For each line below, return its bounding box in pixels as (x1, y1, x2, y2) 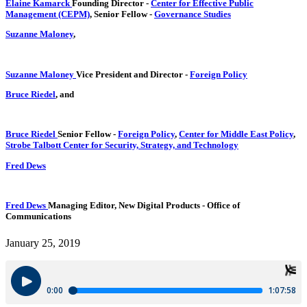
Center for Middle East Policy (179, 129, 293, 140)
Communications (5, 211, 71, 222)
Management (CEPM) (5, 8, 90, 19)
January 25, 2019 (5, 237, 80, 249)
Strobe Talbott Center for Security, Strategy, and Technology (5, 140, 238, 151)
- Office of (202, 200, 240, 211)
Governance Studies (154, 8, 231, 19)
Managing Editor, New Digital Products (48, 200, 202, 211)
